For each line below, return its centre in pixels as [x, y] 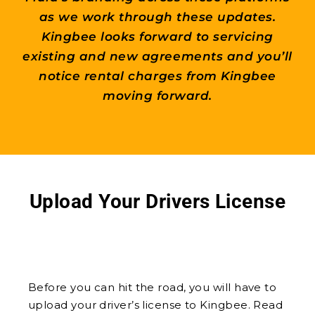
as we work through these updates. [157, 17]
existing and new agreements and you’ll [157, 56]
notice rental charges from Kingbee [157, 76]
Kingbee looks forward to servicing [157, 37]
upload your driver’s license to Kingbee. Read [156, 305]
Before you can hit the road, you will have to [153, 287]
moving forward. [157, 96]
